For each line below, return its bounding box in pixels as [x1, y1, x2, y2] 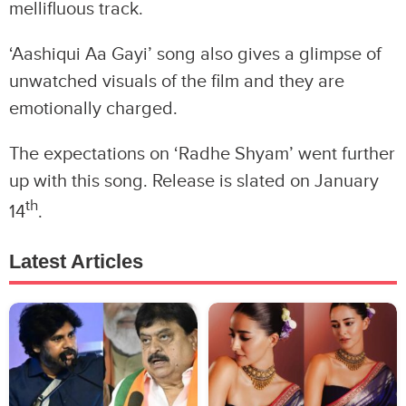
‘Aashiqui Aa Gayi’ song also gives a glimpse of [9, 43, 382, 65]
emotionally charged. [9, 97, 182, 120]
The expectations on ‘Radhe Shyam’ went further [9, 142, 395, 165]
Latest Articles [9, 250, 143, 274]
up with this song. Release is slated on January [9, 169, 379, 192]
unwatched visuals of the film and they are [9, 70, 344, 92]
